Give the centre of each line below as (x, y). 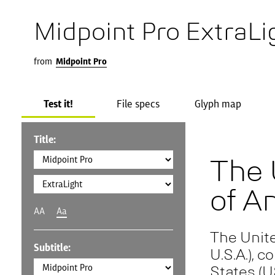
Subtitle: (52, 247)
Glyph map (218, 104)
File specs (138, 104)
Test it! (58, 104)
